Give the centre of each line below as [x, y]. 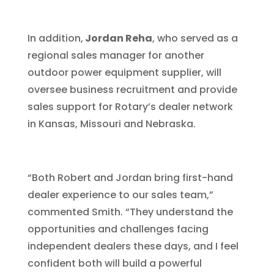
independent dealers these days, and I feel [133, 246]
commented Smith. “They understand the [130, 212]
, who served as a [195, 38]
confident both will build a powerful [114, 263]
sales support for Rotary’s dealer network [130, 107]
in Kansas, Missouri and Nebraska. [111, 124]
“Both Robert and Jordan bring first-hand [130, 178]
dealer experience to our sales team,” [120, 195]
